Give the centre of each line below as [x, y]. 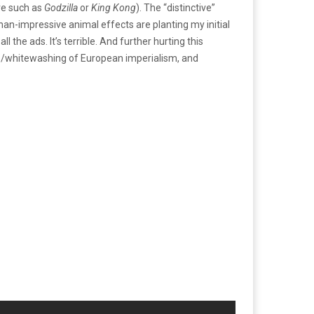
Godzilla [62, 7]
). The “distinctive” [176, 7]
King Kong [114, 7]
